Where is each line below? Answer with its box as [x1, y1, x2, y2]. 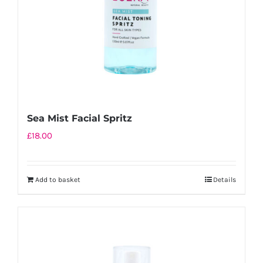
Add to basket [35, 176, 80, 184]
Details [213, 176, 236, 184]
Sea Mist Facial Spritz [27, 113, 132, 124]
